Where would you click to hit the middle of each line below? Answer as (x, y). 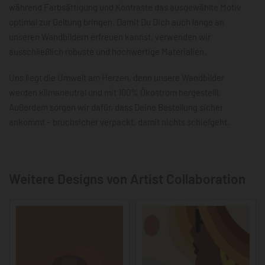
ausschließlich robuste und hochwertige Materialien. (108, 52)
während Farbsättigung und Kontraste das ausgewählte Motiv (125, 7)
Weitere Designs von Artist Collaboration (127, 178)
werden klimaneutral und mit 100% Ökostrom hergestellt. (115, 92)
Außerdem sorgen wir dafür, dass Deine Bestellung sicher (116, 107)
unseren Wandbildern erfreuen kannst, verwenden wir (110, 37)
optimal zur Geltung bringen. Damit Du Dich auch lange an (117, 22)
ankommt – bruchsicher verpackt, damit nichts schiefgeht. (119, 122)
